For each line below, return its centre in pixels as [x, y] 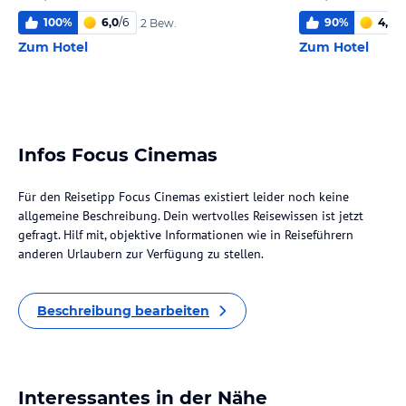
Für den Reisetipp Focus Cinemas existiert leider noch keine [184, 197]
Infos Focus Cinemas [118, 155]
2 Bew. [159, 23]
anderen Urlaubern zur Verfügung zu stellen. [141, 254]
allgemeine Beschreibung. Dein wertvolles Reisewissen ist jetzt [191, 216]
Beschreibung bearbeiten [123, 311]
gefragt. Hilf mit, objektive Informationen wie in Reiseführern [186, 235]
